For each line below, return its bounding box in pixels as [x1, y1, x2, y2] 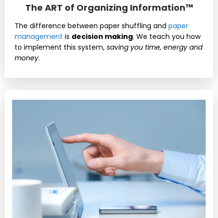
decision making [72, 32, 133, 42]
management [15, 32, 63, 42]
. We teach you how [133, 32, 200, 42]
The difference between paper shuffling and [15, 21, 168, 31]
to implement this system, [15, 42, 107, 53]
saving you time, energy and [107, 42, 202, 53]
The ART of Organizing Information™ [25, 1, 193, 14]
